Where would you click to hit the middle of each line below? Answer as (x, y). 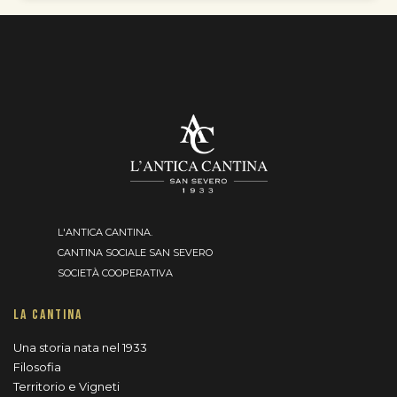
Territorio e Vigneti (66, 386)
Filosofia (37, 366)
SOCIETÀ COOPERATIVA (115, 272)
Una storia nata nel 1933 (80, 347)
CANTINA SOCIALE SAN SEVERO (135, 252)
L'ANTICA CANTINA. (105, 232)
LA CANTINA (48, 315)
